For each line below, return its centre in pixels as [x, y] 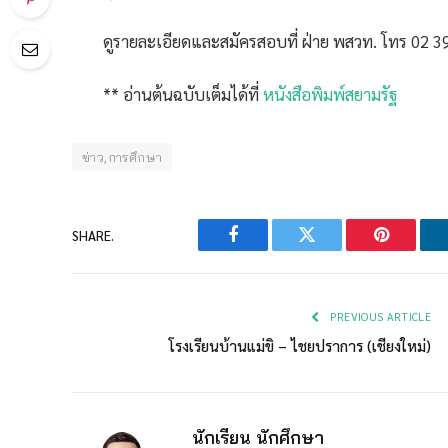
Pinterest [411, 249]
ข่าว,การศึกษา [122, 157]
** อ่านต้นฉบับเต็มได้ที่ [183, 94]
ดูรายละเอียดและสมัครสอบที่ [202, 40]
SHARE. [93, 235]
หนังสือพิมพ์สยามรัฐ [330, 94]
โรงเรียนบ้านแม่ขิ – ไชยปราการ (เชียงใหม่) [300, 346]
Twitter [331, 249]
